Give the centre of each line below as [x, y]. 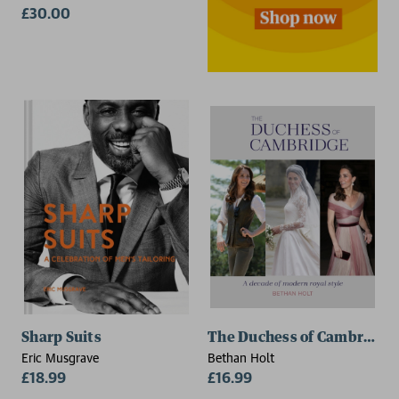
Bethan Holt [241, 357]
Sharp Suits [61, 337]
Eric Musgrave [60, 357]
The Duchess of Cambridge [301, 337]
